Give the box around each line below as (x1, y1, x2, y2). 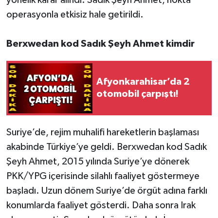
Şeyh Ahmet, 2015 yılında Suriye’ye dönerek (6, 157, 189, 167)
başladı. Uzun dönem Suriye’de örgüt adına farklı (6, 186, 207, 196)
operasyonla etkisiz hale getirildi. (6, 10, 144, 20)
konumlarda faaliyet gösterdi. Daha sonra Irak (6, 200, 196, 211)
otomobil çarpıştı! (96, 89, 179, 99)
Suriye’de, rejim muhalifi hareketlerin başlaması (6, 127, 199, 138)
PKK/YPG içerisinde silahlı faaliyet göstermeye (6, 171, 200, 182)
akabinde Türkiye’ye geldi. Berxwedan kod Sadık (6, 142, 207, 152)
